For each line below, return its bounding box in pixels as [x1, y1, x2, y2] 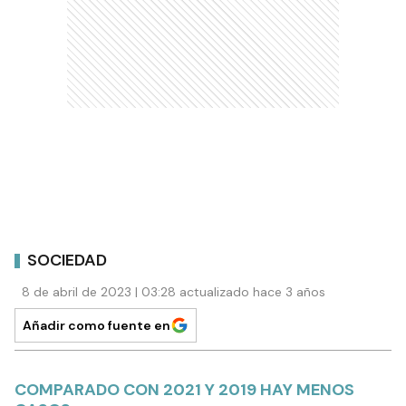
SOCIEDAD [27, 248, 107, 271]
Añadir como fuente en [23, 317, 170, 334]
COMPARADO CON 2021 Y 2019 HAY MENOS [14, 379, 354, 401]
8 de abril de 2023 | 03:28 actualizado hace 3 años [22, 284, 325, 301]
